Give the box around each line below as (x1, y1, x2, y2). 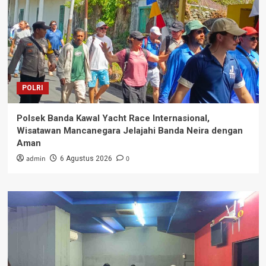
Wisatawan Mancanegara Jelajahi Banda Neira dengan (16, 125, 243, 137)
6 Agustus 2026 (59, 154, 112, 163)
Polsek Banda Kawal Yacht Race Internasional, (16, 113, 210, 124)
